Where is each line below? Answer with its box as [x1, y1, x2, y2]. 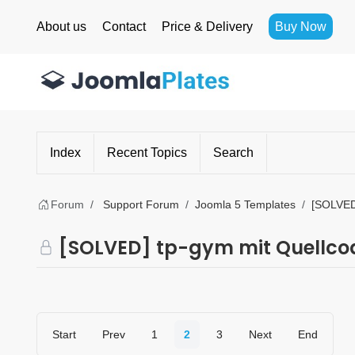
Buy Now [275, 20, 326, 33]
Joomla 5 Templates [195, 198, 296, 212]
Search [213, 146, 254, 160]
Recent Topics [107, 146, 187, 160]
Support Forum [103, 198, 179, 212]
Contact [102, 20, 146, 33]
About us [36, 20, 86, 33]
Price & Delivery [162, 20, 253, 33]
